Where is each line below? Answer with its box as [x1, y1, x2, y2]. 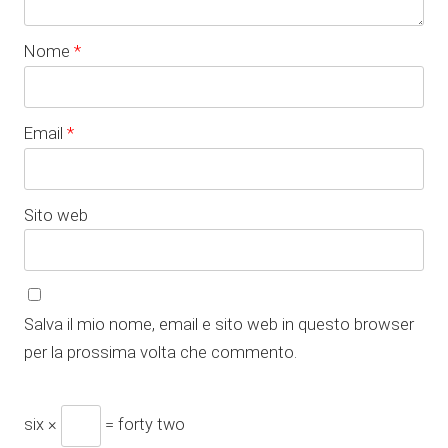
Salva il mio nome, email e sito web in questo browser [24, 313, 414, 334]
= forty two [101, 414, 185, 434]
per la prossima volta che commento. [24, 341, 297, 362]
